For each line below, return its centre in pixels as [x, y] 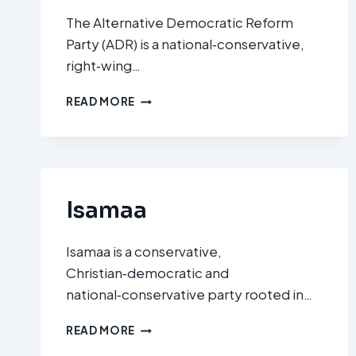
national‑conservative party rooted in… [189, 294]
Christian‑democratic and [147, 273]
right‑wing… [103, 66]
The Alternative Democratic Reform [180, 23]
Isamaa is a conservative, [144, 252]
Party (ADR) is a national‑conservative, [185, 44]
